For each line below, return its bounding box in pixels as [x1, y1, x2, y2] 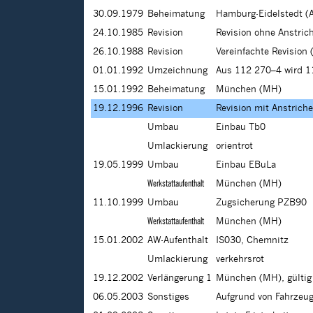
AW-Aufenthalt [147, 235, 208, 246]
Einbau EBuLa [216, 160, 276, 170]
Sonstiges [147, 292, 189, 303]
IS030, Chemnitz [216, 235, 289, 246]
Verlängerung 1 [147, 273, 212, 284]
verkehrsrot [216, 254, 264, 265]
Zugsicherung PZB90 [216, 198, 307, 208]
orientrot [216, 141, 253, 152]
